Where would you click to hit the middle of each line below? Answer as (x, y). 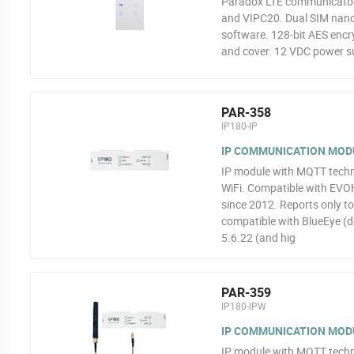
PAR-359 (246, 292)
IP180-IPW (243, 306)
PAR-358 (246, 112)
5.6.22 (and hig (258, 237)
